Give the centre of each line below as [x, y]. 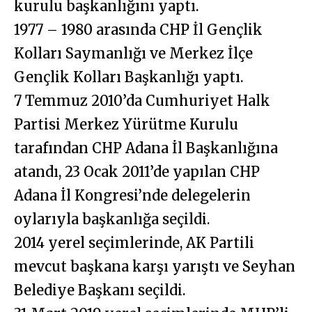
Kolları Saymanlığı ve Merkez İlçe [133, 54]
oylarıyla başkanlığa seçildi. [112, 219]
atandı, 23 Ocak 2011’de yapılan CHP [137, 172]
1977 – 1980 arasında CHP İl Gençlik [138, 30]
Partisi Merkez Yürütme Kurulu [126, 125]
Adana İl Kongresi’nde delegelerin [132, 196]
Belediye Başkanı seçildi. [100, 290]
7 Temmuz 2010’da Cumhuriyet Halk [142, 101]
